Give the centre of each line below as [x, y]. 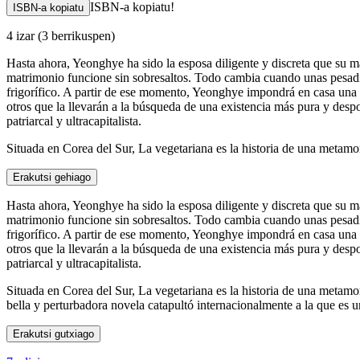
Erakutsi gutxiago [53, 333]
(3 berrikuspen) [76, 35]
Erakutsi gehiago [52, 177]
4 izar [22, 35]
